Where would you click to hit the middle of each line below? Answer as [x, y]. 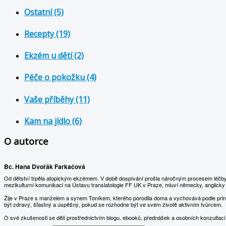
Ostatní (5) [44, 12]
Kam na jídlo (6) [53, 121]
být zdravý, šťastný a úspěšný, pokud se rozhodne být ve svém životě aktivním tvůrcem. [113, 205]
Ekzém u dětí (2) [54, 56]
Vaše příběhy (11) [57, 99]
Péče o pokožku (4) [60, 77]
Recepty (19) [47, 34]
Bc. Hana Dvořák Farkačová [45, 167]
